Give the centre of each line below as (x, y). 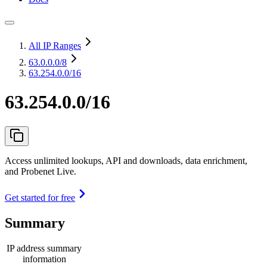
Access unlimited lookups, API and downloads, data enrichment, (126, 160)
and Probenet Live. (41, 171)
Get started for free (40, 197)
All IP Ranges (55, 46)
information (44, 259)
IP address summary (44, 248)
